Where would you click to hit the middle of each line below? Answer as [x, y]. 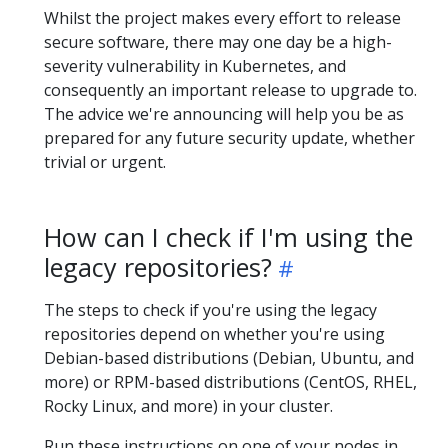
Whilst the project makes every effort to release [222, 17]
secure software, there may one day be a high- [218, 41]
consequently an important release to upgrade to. [230, 89]
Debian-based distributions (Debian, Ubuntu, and [229, 357]
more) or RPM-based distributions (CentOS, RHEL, [230, 381]
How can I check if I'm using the [228, 236]
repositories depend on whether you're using [214, 333]
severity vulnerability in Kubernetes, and [195, 65]
